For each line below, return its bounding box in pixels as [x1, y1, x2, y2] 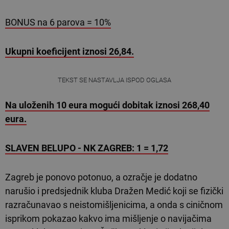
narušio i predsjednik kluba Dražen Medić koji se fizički [5, 186, 223, 196]
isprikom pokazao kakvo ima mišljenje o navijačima [5, 213, 212, 224]
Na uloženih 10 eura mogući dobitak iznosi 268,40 [5, 100, 210, 110]
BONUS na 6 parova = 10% [5, 17, 111, 28]
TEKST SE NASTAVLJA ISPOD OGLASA [58, 76, 171, 84]
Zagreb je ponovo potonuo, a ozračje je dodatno [5, 172, 197, 182]
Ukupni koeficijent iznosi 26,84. [5, 46, 134, 57]
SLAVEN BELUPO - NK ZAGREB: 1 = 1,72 [5, 143, 168, 153]
